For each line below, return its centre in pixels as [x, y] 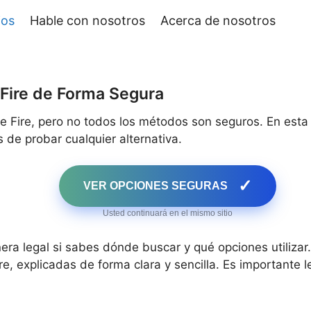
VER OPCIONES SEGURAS [155, 186]
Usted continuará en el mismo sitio [167, 213]
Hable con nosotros [88, 20]
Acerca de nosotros [218, 20]
